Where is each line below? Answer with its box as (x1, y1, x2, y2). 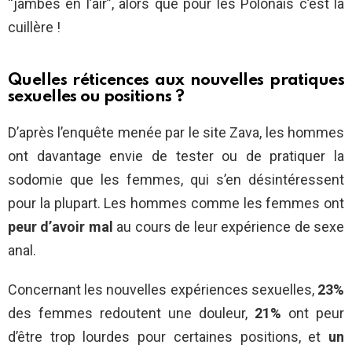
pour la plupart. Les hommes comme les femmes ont (8, 195, 344, 212)
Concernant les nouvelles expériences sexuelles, (8, 281, 314, 299)
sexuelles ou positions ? (8, 89, 185, 106)
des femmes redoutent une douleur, (8, 305, 255, 322)
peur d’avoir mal (8, 218, 113, 236)
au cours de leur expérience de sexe (112, 218, 345, 236)
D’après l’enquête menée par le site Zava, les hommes (8, 124, 344, 141)
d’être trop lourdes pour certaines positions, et (8, 328, 328, 346)
